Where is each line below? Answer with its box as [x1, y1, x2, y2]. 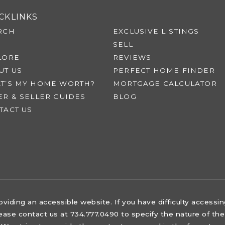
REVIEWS [113, 53, 152, 61]
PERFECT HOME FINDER [113, 66, 215, 74]
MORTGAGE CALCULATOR [113, 79, 217, 87]
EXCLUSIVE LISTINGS [113, 27, 199, 35]
